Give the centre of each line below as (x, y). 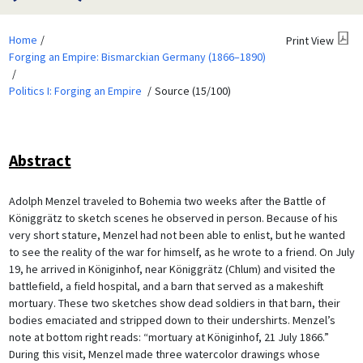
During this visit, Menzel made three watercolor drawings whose (164, 354)
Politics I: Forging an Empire (75, 90)
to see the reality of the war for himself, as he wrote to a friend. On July (181, 252)
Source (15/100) (192, 90)
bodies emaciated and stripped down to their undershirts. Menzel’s (172, 320)
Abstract (40, 160)
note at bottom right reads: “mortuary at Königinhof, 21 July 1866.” (169, 337)
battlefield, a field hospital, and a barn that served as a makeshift (166, 286)
